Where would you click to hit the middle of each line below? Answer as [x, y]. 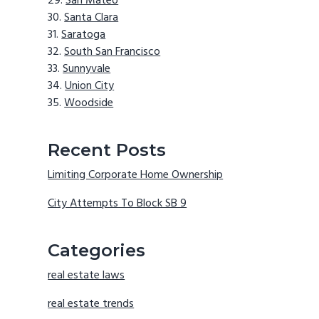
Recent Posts [107, 150]
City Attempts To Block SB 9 [117, 204]
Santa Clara [91, 18]
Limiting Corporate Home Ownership [136, 176]
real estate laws [87, 276]
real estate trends [91, 304]
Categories [97, 251]
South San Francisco [113, 52]
